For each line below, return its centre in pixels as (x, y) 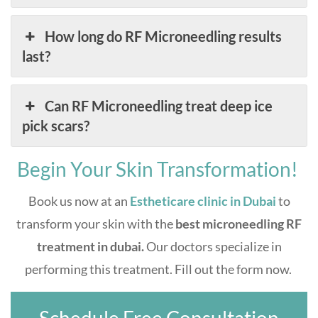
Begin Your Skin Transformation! (159, 169)
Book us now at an (79, 201)
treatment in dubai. (90, 246)
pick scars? (56, 126)
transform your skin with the (95, 224)
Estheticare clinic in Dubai (203, 201)
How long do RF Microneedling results (164, 36)
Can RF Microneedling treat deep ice (159, 106)
